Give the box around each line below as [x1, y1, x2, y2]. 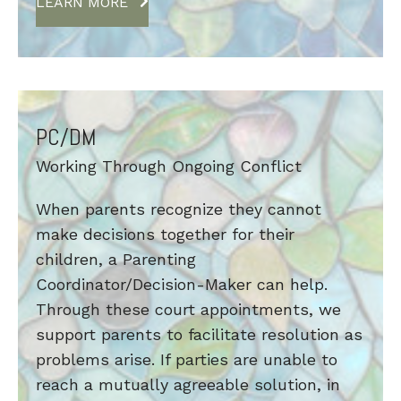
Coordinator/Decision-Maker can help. [36, 275, 328, 294]
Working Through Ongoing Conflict [36, 157, 302, 176]
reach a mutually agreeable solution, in [36, 375, 340, 395]
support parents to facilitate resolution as [36, 325, 363, 345]
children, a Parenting [36, 250, 196, 269]
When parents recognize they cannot [36, 200, 321, 219]
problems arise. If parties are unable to [36, 350, 337, 370]
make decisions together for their [36, 225, 294, 244]
